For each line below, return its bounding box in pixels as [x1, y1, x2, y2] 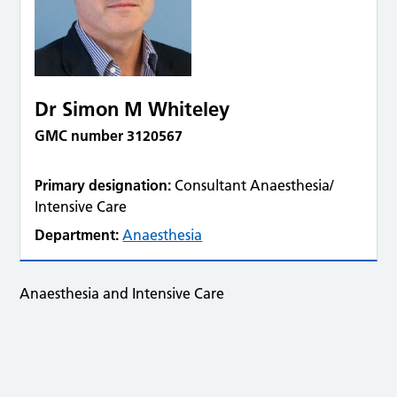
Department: [35, 226, 120, 244]
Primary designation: [35, 176, 172, 194]
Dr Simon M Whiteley [35, 97, 230, 121]
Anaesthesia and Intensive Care [19, 284, 225, 302]
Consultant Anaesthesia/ [175, 176, 334, 194]
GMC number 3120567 [35, 127, 183, 144]
